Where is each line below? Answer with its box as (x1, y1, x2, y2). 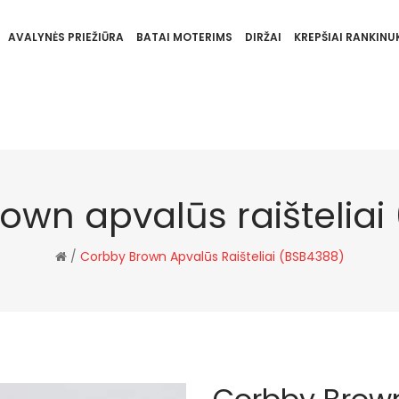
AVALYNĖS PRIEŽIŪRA (7, 29, 124, 45)
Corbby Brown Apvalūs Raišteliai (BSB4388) (79, 248, 345, 265)
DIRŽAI (244, 29, 281, 45)
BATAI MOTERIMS (135, 29, 232, 45)
